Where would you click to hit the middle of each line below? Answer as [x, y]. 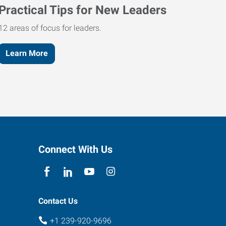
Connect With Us [75, 149]
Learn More [27, 53]
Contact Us [58, 201]
